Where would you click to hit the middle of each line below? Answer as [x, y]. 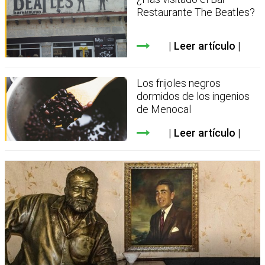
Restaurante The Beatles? [196, 12]
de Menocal [164, 109]
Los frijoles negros [179, 83]
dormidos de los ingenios [193, 96]
